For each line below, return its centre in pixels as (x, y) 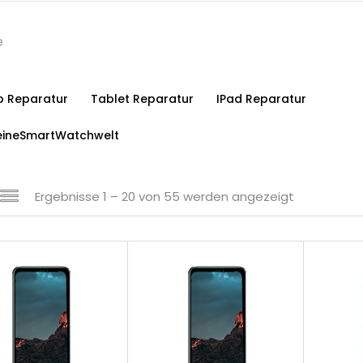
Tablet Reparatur (142, 99)
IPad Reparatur (261, 99)
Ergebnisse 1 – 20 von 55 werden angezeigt (164, 196)
